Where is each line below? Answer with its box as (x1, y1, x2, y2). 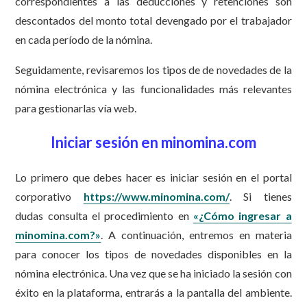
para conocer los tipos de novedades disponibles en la (15, 247, 292, 261)
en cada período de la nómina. (15, 33, 153, 47)
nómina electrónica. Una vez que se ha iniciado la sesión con (15, 267, 292, 280)
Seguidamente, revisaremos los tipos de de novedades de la (15, 63, 292, 77)
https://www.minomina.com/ (83, 190, 230, 204)
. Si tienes (229, 190, 292, 204)
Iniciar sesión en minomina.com (51, 133, 256, 152)
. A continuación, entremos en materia (101, 228, 292, 242)
